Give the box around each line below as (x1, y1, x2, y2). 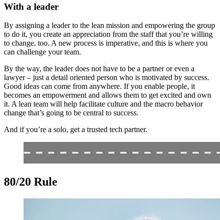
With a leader (4, 1, 58, 12)
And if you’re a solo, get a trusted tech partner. (4, 125, 147, 134)
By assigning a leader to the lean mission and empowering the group (4, 21, 215, 30)
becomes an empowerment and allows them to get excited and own (4, 91, 211, 100)
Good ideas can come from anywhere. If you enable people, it (4, 82, 195, 91)
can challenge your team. (4, 48, 81, 56)
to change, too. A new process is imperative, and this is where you (4, 39, 208, 48)
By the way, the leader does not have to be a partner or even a (4, 64, 194, 73)
